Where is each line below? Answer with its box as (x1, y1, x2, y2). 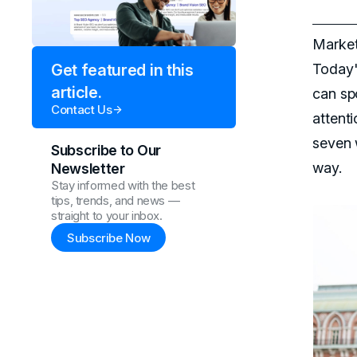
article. (51, 83, 102, 103)
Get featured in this (51, 61, 194, 80)
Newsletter (51, 160, 125, 178)
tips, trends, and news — (51, 193, 180, 209)
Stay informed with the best (51, 178, 195, 194)
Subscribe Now (67, 229, 151, 245)
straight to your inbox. (51, 208, 163, 224)
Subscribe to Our (51, 142, 161, 159)
